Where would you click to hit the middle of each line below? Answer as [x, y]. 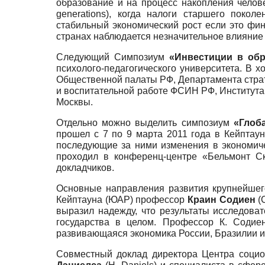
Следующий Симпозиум [113, 57]
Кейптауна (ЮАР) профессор [122, 200]
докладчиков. [85, 168]
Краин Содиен [221, 200]
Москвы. [75, 102]
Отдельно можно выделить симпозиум [145, 123]
